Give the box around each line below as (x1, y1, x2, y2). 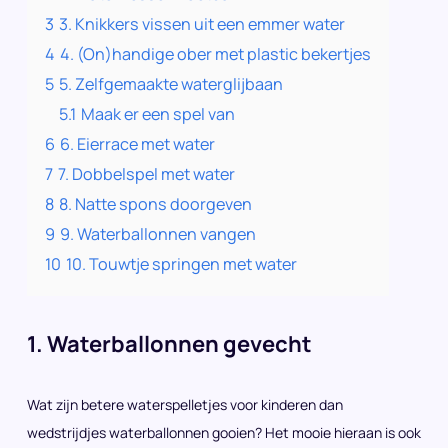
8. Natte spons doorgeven (59, 193, 252, 215)
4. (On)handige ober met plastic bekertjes (60, 43, 371, 65)
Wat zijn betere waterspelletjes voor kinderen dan (27, 395, 343, 414)
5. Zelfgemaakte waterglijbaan (59, 73, 283, 95)
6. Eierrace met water (60, 133, 215, 155)
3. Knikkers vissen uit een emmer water (59, 13, 345, 35)
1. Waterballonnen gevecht (27, 329, 312, 359)
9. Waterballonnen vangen (60, 223, 256, 245)
